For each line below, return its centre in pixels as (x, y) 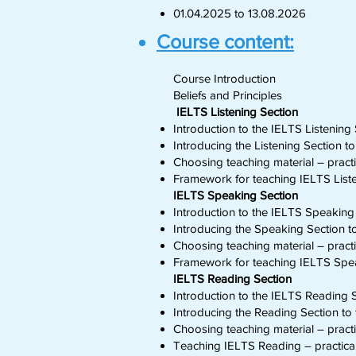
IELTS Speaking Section (236, 195)
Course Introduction (224, 78)
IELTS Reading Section (232, 279)
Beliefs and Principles (228, 95)
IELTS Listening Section (236, 112)
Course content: (225, 41)
